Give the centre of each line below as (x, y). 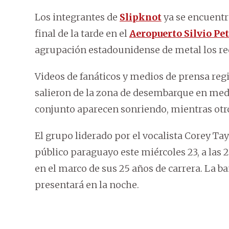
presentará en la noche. (87, 185)
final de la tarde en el (82, 34)
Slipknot (141, 17)
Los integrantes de (77, 17)
